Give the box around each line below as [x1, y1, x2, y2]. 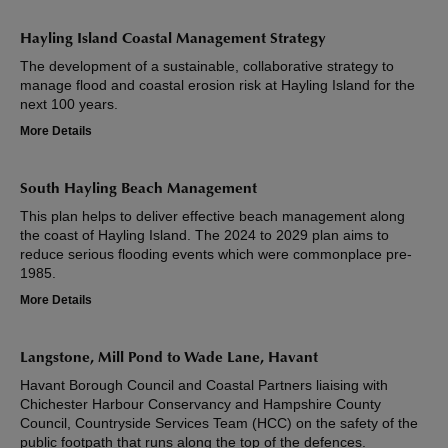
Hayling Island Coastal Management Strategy [20, 32, 326, 48]
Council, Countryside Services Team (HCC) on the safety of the [20, 415, 418, 432]
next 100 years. [20, 96, 118, 113]
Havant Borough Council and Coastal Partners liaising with [20, 377, 388, 394]
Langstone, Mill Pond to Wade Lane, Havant [20, 351, 318, 367]
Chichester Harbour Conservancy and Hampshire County [20, 396, 381, 413]
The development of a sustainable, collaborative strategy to [20, 58, 394, 75]
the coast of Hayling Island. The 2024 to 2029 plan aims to [20, 227, 389, 244]
